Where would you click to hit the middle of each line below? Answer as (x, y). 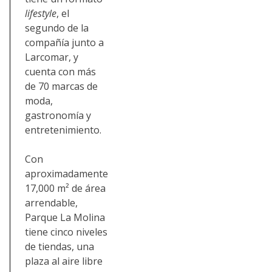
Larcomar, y (52, 57)
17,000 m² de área (65, 188)
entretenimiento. (63, 130)
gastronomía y (58, 115)
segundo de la (57, 28)
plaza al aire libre (64, 261)
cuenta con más (60, 71)
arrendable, (51, 202)
